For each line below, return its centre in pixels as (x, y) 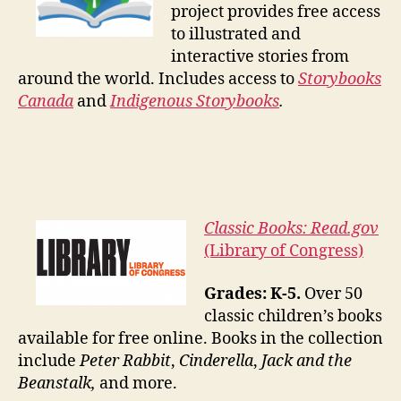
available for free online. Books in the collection (200, 338)
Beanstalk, (57, 383)
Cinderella (216, 361)
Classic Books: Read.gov (291, 229)
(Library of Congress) (284, 252)
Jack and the (307, 361)
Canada (46, 101)
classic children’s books (293, 316)
